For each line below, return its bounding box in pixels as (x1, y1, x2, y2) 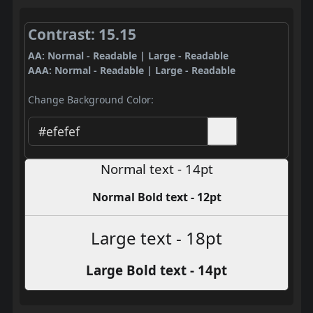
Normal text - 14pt (100, 160, 213, 178)
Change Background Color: (27, 92, 154, 106)
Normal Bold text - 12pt (92, 189, 221, 205)
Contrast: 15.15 (27, 24, 136, 44)
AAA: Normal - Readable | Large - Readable (27, 63, 235, 77)
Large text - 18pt (91, 226, 222, 250)
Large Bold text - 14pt (86, 261, 227, 279)
